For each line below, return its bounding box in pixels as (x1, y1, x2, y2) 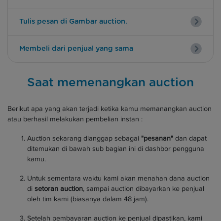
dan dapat (173, 134, 207, 143)
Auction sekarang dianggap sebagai (27, 134, 141, 143)
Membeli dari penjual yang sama (19, 45, 133, 52)
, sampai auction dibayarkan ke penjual (83, 184, 204, 193)
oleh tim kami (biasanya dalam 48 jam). (27, 194, 148, 203)
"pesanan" (141, 134, 173, 143)
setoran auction (35, 184, 83, 193)
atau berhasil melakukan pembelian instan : (7, 114, 143, 123)
